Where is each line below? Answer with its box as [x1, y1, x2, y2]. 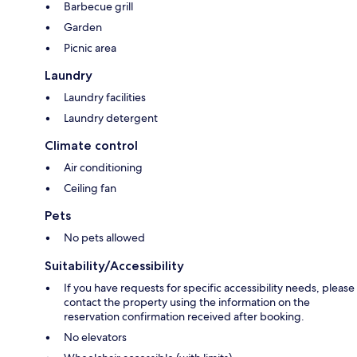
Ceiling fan [64, 181, 116, 196]
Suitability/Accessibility [45, 258, 184, 274]
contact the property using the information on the [64, 295, 310, 310]
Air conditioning [64, 160, 143, 175]
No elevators [64, 330, 127, 345]
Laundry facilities [64, 90, 146, 105]
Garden [64, 20, 102, 35]
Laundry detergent [64, 111, 158, 126]
